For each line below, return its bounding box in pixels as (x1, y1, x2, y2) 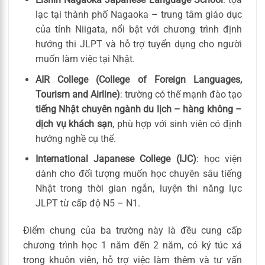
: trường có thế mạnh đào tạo (119, 88, 243, 100)
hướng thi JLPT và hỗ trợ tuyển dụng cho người (35, 38, 242, 50)
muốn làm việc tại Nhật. (35, 53, 135, 65)
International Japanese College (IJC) (35, 153, 196, 165)
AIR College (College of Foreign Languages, (35, 73, 242, 85)
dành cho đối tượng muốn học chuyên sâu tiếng (35, 168, 242, 180)
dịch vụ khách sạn (35, 118, 112, 130)
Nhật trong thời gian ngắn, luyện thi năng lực (35, 183, 242, 195)
